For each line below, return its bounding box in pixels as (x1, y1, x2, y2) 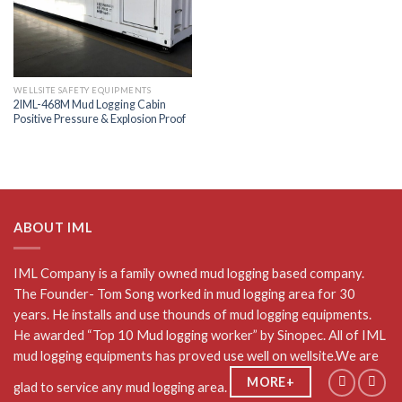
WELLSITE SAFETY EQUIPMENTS (13, 85, 151, 96)
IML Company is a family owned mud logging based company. (13, 264, 364, 281)
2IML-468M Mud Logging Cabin (13, 97, 166, 111)
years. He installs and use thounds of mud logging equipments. (13, 305, 371, 322)
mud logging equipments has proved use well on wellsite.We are (13, 346, 379, 363)
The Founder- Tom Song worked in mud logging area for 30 (13, 284, 355, 301)
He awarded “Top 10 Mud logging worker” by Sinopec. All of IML (13, 326, 386, 343)
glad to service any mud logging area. (13, 378, 230, 395)
